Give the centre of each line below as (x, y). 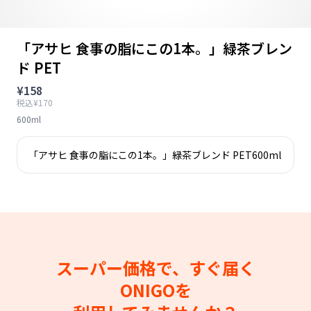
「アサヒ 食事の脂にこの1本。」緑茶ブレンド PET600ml (155, 155)
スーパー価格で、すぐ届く (155, 268)
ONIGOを (155, 290)
